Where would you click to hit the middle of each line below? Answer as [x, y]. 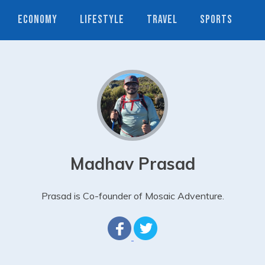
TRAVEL [162, 20]
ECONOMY [38, 20]
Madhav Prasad [132, 164]
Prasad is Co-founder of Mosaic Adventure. [132, 196]
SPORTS [216, 20]
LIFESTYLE [102, 20]
